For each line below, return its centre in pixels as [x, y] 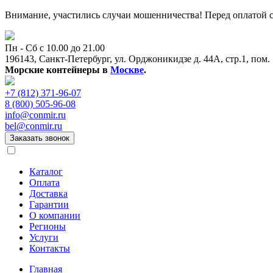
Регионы [48, 226]
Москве [127, 70]
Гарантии [49, 204]
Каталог [46, 172]
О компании [55, 215]
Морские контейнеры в [58, 70]
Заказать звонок [40, 138]
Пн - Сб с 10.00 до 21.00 [55, 48]
